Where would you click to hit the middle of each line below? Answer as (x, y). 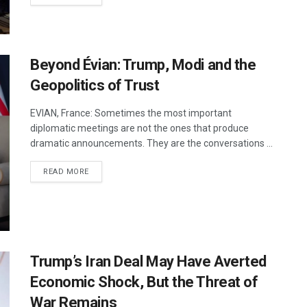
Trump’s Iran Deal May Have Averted (149, 261)
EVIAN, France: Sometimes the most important (131, 113)
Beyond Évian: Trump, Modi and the (143, 64)
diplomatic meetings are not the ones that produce (139, 128)
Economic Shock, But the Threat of (144, 282)
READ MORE (66, 171)
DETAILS (105, 171)
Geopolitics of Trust (95, 85)
